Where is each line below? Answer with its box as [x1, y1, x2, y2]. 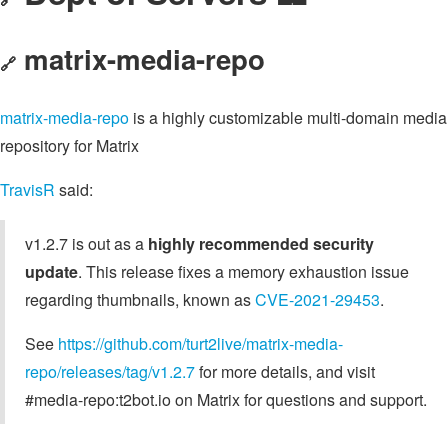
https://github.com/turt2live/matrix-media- [58, 331, 343, 355]
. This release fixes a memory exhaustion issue [78, 259, 409, 283]
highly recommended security [148, 231, 374, 255]
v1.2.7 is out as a [25, 231, 148, 255]
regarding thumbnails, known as [25, 287, 255, 311]
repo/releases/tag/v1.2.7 [25, 359, 195, 383]
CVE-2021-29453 [255, 287, 380, 311]
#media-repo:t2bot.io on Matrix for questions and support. [25, 387, 427, 411]
